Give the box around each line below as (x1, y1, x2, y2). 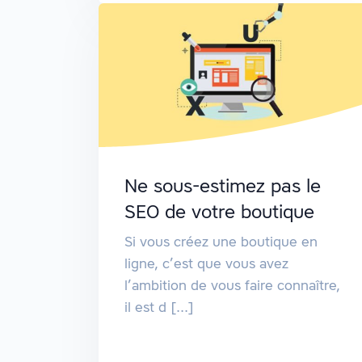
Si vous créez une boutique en (124, 233, 318, 251)
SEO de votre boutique (124, 200, 314, 225)
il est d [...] (124, 298, 194, 317)
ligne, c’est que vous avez (124, 255, 288, 273)
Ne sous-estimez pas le (124, 174, 321, 199)
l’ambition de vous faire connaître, (124, 276, 340, 295)
